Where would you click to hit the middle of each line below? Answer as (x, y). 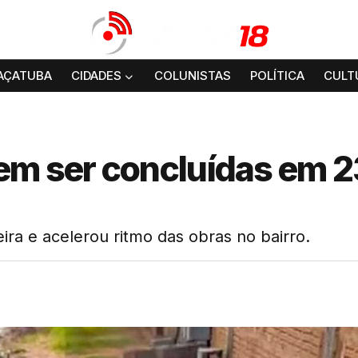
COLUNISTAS (193, 76)
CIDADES (96, 76)
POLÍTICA (277, 76)
